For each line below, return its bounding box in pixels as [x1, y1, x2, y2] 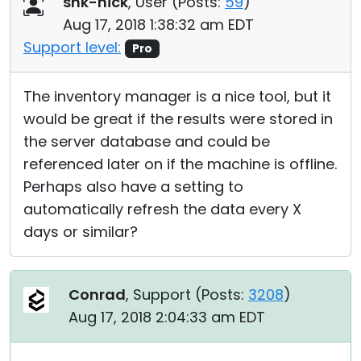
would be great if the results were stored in [23, 109, 333, 129]
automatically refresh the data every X [23, 199, 301, 219]
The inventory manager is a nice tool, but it [23, 86, 331, 106]
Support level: [23, 37, 121, 57]
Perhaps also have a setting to [23, 176, 243, 197]
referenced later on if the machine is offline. [23, 154, 337, 174]
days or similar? [23, 222, 138, 242]
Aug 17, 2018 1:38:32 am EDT [63, 15, 254, 35]
